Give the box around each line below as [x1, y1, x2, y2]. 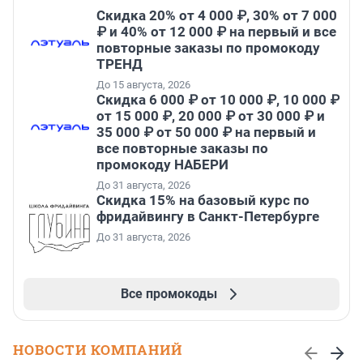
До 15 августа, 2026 [96, 79, 190, 92]
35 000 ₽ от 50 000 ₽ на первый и [96, 124, 316, 141]
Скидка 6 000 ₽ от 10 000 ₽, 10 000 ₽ [96, 92, 340, 109]
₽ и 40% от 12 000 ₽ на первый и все [96, 23, 336, 41]
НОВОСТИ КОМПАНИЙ [13, 340, 182, 360]
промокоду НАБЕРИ [96, 156, 228, 173]
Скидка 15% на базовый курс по [96, 192, 310, 209]
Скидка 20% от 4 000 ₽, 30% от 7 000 [96, 7, 337, 24]
